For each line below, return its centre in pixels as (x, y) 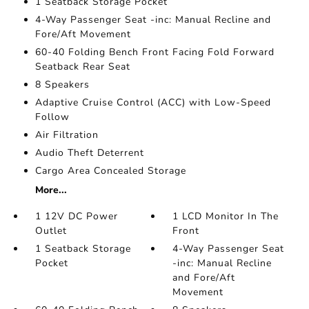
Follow (52, 117)
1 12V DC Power (76, 216)
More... (51, 190)
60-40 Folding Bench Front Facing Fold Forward (154, 52)
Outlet (51, 231)
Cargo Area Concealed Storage (110, 171)
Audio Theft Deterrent (89, 153)
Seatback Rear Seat (82, 67)
